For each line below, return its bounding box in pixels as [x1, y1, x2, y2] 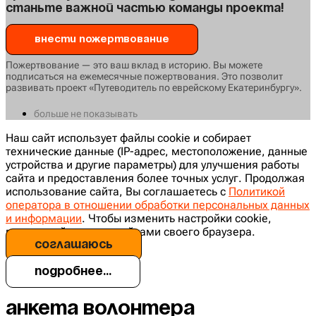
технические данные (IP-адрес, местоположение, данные [6, 144, 308, 158]
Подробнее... [35, 265, 111, 277]
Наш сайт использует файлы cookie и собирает [6, 130, 251, 145]
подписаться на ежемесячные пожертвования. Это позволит [6, 70, 283, 82]
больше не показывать [34, 107, 138, 119]
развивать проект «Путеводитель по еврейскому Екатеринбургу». [6, 81, 302, 93]
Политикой [229, 184, 285, 198]
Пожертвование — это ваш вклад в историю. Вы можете [6, 59, 262, 71]
